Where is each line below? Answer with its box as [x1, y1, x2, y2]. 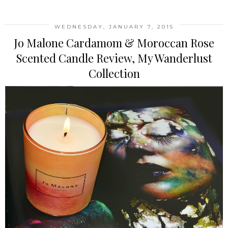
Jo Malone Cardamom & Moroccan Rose [14, 35, 214, 51]
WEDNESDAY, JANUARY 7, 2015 [54, 23, 174, 31]
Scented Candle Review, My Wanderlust [16, 50, 212, 66]
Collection [88, 66, 140, 81]
